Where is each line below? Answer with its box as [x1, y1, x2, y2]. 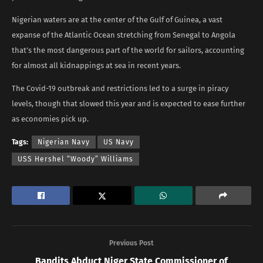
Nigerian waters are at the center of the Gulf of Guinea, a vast [12, 15, 222, 24]
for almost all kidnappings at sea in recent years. [12, 60, 181, 70]
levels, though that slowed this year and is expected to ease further [12, 99, 245, 108]
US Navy [103, 137, 134, 146]
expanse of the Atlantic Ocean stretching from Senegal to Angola [12, 30, 235, 39]
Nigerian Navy [38, 137, 90, 146]
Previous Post [109, 238, 154, 247]
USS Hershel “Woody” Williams [18, 154, 133, 163]
